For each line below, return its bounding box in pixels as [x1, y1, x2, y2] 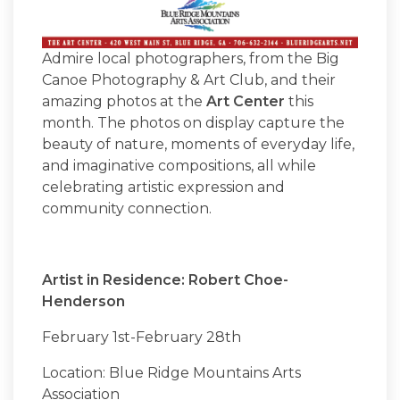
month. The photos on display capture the [42, 113, 345, 131]
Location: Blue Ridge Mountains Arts [42, 363, 301, 381]
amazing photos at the [42, 92, 206, 110]
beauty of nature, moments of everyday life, [42, 135, 354, 153]
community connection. [42, 199, 212, 217]
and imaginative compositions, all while [42, 156, 316, 174]
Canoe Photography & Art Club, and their [42, 71, 336, 88]
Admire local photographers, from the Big [42, 49, 339, 67]
